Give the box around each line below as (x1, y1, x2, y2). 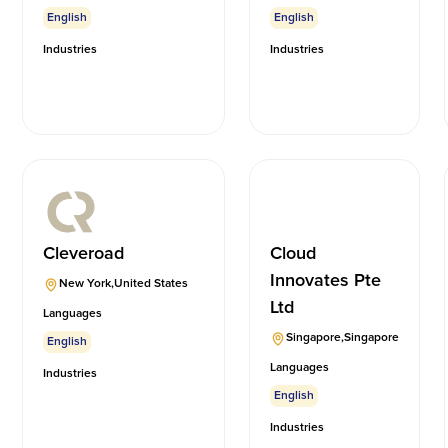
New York (59, 276, 112, 292)
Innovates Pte (270, 269, 382, 292)
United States (114, 276, 189, 292)
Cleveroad (43, 242, 125, 265)
